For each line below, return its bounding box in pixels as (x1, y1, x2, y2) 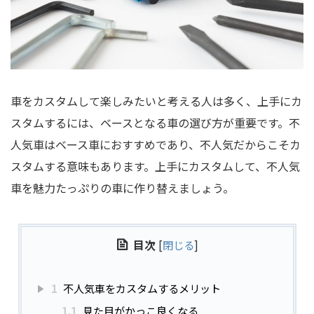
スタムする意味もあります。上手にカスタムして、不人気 (11, 158, 300, 175)
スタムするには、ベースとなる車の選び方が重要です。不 (11, 114, 300, 132)
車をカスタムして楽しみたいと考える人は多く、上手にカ (11, 93, 302, 110)
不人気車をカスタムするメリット (60, 280, 221, 296)
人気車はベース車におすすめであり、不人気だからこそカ (11, 136, 301, 153)
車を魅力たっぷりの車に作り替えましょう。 (11, 179, 234, 197)
